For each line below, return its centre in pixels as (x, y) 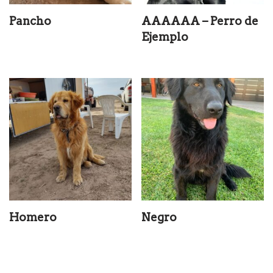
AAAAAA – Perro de (200, 21)
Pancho (30, 21)
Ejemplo (165, 37)
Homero (33, 217)
